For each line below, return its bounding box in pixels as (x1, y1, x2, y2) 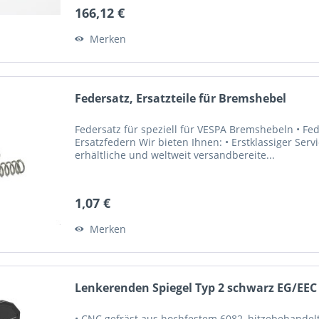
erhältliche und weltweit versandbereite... (75, 147, 276, 162)
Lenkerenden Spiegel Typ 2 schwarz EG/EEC (75, 279, 318, 296)
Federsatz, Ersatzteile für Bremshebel (75, 90, 287, 106)
